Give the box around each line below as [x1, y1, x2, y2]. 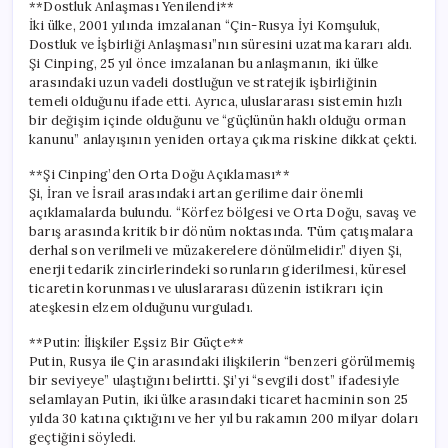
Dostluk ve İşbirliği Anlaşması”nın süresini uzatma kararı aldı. [29, 35, 413, 53]
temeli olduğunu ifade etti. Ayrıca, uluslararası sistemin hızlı [29, 92, 403, 110]
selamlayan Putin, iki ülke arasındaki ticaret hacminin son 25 [29, 390, 409, 408]
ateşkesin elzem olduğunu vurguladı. [29, 298, 253, 316]
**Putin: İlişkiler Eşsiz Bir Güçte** [29, 333, 245, 351]
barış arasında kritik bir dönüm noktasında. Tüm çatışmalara [29, 222, 413, 240]
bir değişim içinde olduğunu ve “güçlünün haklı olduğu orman [29, 111, 406, 129]
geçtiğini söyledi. [29, 428, 137, 446]
